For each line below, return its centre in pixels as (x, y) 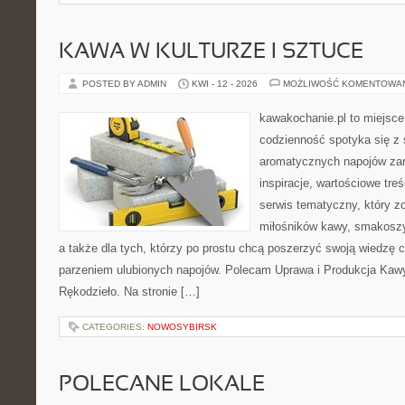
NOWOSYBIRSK (182, 327)
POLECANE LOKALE (162, 385)
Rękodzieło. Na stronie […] (129, 292)
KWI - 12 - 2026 (225, 84)
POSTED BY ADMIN (126, 84)
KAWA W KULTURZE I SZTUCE (211, 52)
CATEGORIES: (115, 327)
